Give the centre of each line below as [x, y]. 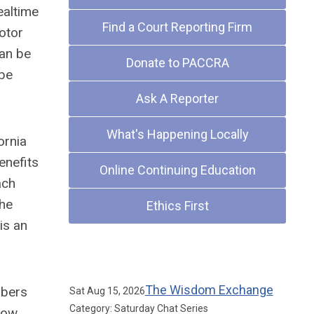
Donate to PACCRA [177, 63]
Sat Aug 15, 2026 [107, 291]
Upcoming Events [125, 257]
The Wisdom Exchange [209, 290]
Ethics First [177, 206]
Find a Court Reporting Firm [178, 27]
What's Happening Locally [177, 134]
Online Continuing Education [177, 170]
